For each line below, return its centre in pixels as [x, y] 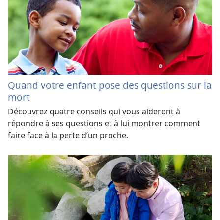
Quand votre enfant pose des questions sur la [110, 85]
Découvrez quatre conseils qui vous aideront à [94, 111]
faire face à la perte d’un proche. [68, 135]
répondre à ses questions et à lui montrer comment [104, 123]
